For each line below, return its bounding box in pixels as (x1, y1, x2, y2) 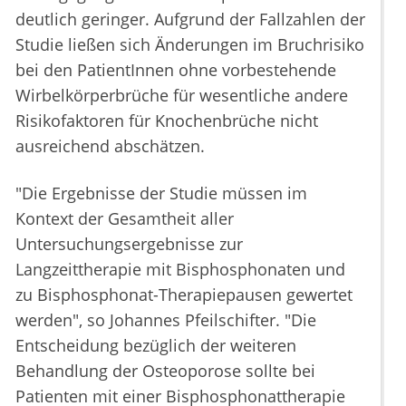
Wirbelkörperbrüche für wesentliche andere (15, 84, 348, 107)
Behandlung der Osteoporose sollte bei (15, 360, 315, 382)
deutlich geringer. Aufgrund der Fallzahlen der (15, 8, 365, 31)
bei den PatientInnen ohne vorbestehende (15, 59, 336, 82)
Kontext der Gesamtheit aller (15, 208, 234, 230)
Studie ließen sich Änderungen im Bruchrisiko (15, 34, 364, 56)
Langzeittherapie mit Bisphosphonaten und (15, 258, 345, 281)
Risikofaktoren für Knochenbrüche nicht (15, 110, 318, 132)
